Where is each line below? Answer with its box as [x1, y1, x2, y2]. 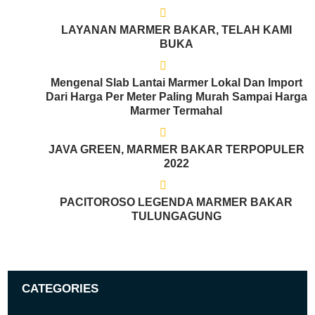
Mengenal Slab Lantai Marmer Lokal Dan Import [50, 77, 302, 89]
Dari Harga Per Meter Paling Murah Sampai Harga [45, 91, 307, 103]
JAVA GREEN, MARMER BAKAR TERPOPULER [48, 143, 304, 155]
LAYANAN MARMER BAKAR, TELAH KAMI [60, 24, 292, 36]
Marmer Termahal [130, 105, 222, 117]
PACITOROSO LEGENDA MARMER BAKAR [60, 196, 292, 208]
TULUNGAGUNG [131, 210, 221, 222]
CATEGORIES [22, 282, 99, 295]
